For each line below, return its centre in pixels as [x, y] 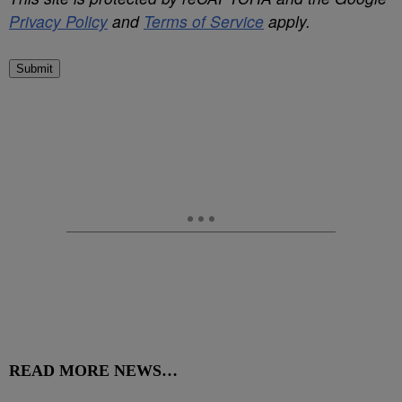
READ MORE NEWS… [93, 371]
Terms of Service [204, 21]
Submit [35, 69]
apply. [287, 21]
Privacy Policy [58, 21]
